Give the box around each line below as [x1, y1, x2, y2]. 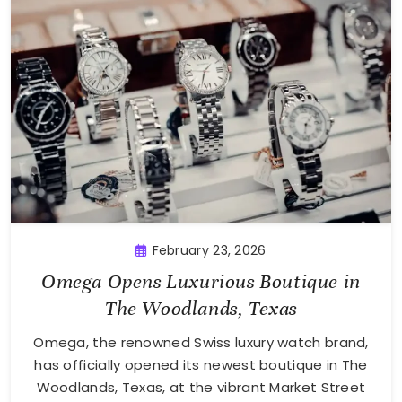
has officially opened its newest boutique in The [34, 355, 368, 375]
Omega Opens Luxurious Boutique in [41, 269, 361, 294]
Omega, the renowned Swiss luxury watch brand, [33, 333, 369, 353]
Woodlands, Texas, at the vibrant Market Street [36, 378, 366, 398]
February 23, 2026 [152, 241, 267, 260]
